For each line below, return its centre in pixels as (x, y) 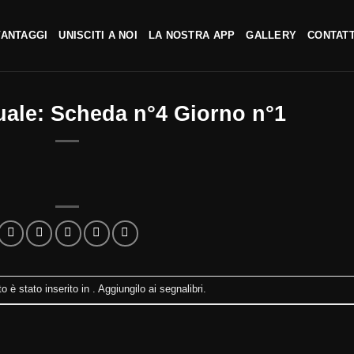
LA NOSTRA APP (192, 35)
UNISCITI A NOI (98, 35)
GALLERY (271, 35)
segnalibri (181, 289)
